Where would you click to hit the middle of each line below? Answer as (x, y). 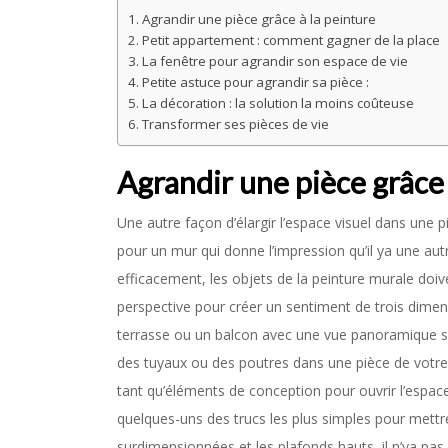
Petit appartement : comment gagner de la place (290, 40)
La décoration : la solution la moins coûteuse (277, 103)
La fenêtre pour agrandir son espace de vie (274, 61)
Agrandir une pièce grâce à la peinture (258, 19)
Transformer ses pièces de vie (235, 124)
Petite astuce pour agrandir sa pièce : (255, 82)
